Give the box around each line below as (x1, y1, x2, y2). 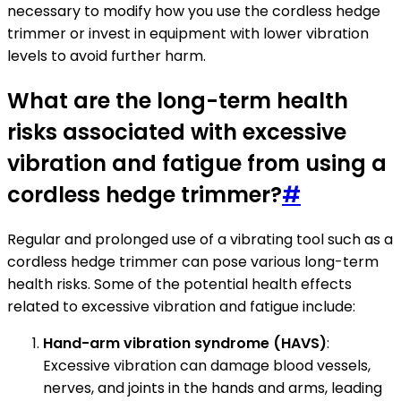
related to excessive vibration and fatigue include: (7, 295, 355, 317)
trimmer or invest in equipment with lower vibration (7, 22, 369, 44)
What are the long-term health (7, 85, 348, 115)
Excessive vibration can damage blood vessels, (43, 354, 371, 376)
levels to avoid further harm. (7, 45, 206, 66)
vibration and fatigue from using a (7, 148, 387, 178)
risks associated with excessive (7, 116, 346, 147)
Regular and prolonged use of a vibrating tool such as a (7, 228, 393, 250)
